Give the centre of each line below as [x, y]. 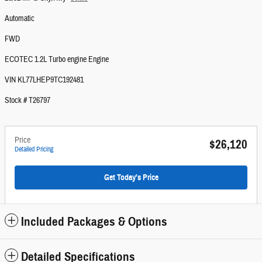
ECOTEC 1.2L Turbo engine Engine [57, 59]
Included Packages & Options [94, 222]
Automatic [20, 18]
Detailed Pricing [34, 149]
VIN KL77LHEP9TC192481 [44, 80]
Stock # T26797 [27, 100]
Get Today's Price [131, 177]
